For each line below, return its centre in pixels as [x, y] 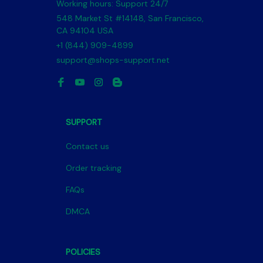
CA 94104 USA [85, 31]
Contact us [87, 146]
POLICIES [83, 252]
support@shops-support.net [113, 60]
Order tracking [94, 168]
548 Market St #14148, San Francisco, [130, 18]
